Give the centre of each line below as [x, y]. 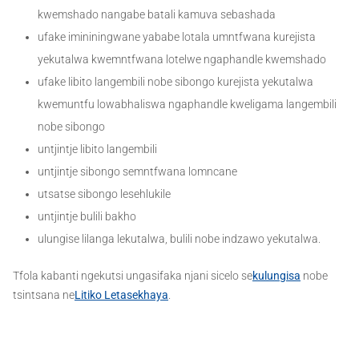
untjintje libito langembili [100, 149]
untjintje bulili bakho [89, 216]
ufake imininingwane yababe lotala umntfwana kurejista [177, 36]
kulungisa [276, 275]
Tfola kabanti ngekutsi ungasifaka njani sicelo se [133, 275]
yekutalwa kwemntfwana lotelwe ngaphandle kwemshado [186, 59]
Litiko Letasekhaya [121, 294]
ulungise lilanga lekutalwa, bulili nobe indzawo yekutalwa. [179, 238]
